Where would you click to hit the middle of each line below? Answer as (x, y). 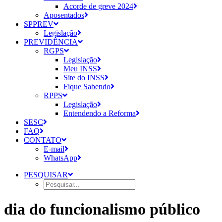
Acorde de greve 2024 (98, 6)
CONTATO (43, 140)
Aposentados (64, 15)
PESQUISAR (46, 175)
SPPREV (39, 24)
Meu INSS (80, 69)
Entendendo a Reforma (100, 113)
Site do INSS (84, 78)
